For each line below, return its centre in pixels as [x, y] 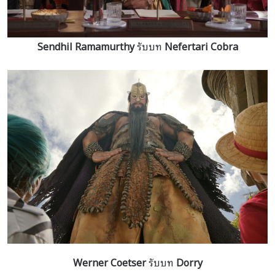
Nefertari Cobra [201, 46]
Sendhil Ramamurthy [86, 46]
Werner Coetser [109, 262]
